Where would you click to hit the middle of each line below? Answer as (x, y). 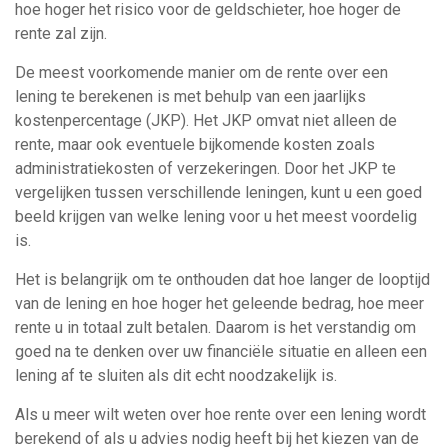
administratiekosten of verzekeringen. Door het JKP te (205, 168)
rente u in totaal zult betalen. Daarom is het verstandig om (215, 327)
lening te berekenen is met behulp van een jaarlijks (190, 96)
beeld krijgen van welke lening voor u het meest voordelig (216, 216)
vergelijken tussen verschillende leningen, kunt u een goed (218, 192)
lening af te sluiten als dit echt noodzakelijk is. (176, 375)
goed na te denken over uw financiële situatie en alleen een (221, 351)
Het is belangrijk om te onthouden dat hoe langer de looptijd (222, 279)
